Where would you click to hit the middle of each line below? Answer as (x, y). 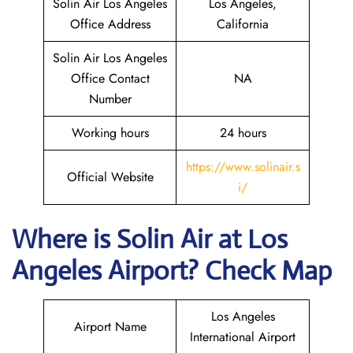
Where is (64, 239)
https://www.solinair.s (243, 167)
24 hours (243, 133)
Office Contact (110, 78)
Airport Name (110, 327)
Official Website (110, 177)
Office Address (110, 24)
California (243, 24)
